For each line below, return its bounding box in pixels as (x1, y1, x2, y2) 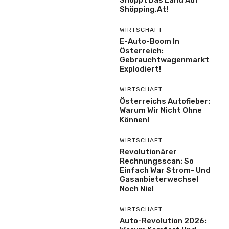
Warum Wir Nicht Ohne (120, 105, 202, 115)
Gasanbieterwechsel (120, 174, 198, 184)
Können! (120, 114, 149, 124)
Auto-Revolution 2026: (120, 216, 207, 225)
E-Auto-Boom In (120, 36, 179, 46)
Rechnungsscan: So (120, 156, 194, 166)
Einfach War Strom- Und (120, 165, 211, 175)
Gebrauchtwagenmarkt (120, 55, 209, 64)
